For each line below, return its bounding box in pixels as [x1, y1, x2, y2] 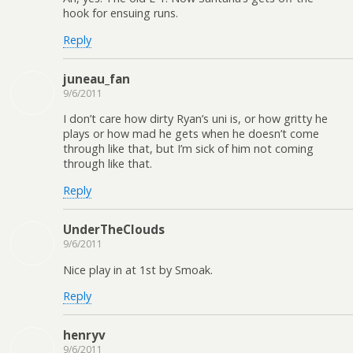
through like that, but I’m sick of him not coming [63, 141, 314, 157]
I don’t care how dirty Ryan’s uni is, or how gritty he [63, 111, 328, 127]
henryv [63, 327, 106, 344]
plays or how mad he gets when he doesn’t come [63, 126, 319, 142]
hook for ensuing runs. [63, 6, 178, 21]
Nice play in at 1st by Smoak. [63, 262, 213, 277]
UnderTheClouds [63, 221, 165, 238]
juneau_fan [63, 71, 130, 87]
